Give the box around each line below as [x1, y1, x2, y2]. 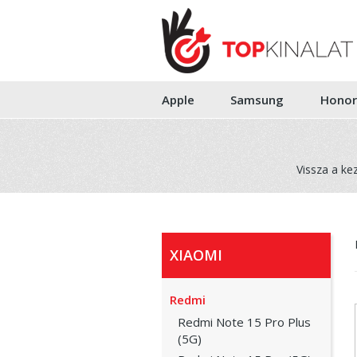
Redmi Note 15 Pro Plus [177, 314, 311, 330]
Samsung [230, 92, 284, 108]
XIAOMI [169, 245, 222, 265]
